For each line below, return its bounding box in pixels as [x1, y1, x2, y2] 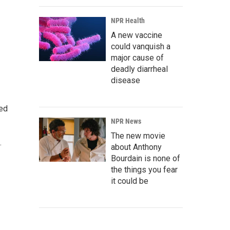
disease [111, 75, 140, 85]
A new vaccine [111, 30, 162, 40]
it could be [111, 176, 148, 186]
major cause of [111, 53, 164, 63]
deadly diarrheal [111, 64, 168, 74]
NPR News [111, 117, 141, 125]
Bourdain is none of [111, 154, 180, 163]
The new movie [111, 131, 165, 141]
